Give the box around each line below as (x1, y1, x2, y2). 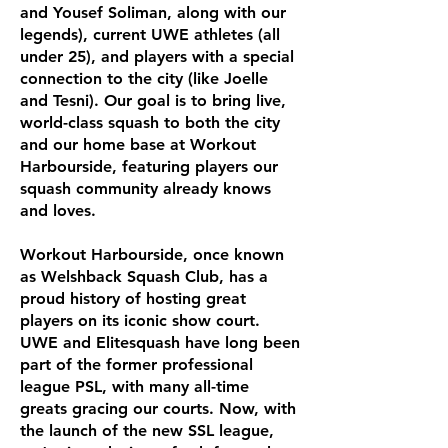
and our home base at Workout (20, 135, 256, 154)
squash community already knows (20, 179, 271, 198)
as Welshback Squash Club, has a (20, 267, 268, 286)
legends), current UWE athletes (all (20, 25, 280, 44)
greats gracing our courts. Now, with (20, 399, 296, 418)
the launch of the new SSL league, (20, 421, 274, 440)
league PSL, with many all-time (20, 377, 249, 396)
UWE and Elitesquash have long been (20, 333, 300, 352)
